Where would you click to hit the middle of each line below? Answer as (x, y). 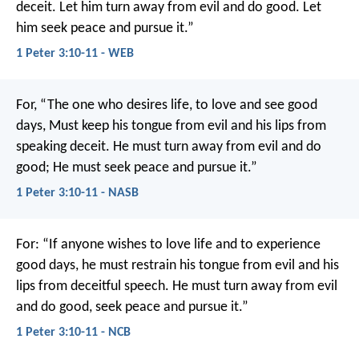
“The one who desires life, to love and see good (177, 106)
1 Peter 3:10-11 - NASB (77, 194)
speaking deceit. (63, 147)
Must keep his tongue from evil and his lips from (186, 127)
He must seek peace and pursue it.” (153, 168)
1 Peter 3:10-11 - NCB (73, 333)
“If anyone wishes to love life (126, 245)
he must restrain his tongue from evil (187, 266)
